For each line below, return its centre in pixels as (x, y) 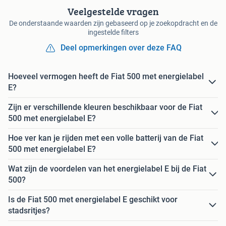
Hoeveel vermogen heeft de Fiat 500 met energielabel (106, 77)
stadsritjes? (29, 211)
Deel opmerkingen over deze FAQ (121, 48)
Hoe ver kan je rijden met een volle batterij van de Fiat (106, 138)
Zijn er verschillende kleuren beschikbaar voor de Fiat (105, 107)
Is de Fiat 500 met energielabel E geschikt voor (93, 200)
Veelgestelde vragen (113, 12)
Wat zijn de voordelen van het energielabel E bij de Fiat (107, 169)
